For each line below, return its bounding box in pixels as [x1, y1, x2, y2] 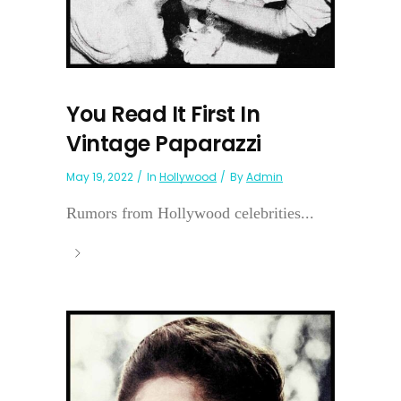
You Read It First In [66, 98, 260, 129]
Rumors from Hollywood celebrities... [66, 203, 314, 222]
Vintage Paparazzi [66, 128, 261, 158]
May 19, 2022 [66, 168, 133, 184]
